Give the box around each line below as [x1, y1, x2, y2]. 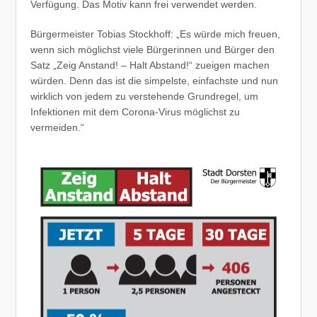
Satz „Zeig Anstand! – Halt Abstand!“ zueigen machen [30, 59, 270, 71]
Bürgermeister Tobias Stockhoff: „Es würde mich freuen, [30, 28, 281, 40]
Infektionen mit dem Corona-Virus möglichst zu [30, 106, 241, 118]
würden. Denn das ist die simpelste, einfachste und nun [30, 75, 279, 87]
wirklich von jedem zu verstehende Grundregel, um [30, 91, 259, 103]
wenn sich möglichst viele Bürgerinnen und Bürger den [30, 44, 275, 56]
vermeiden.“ [30, 122, 85, 134]
